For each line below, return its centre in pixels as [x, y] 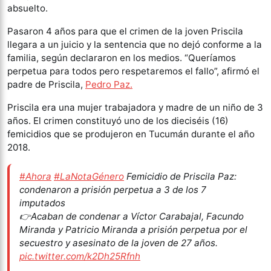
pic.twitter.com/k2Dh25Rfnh [80, 256]
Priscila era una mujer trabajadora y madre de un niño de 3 [135, 107]
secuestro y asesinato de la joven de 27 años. [119, 243]
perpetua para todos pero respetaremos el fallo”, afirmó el [133, 71]
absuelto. [28, 8]
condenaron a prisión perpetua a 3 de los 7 [113, 189]
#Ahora [35, 176]
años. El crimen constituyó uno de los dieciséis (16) [118, 121]
